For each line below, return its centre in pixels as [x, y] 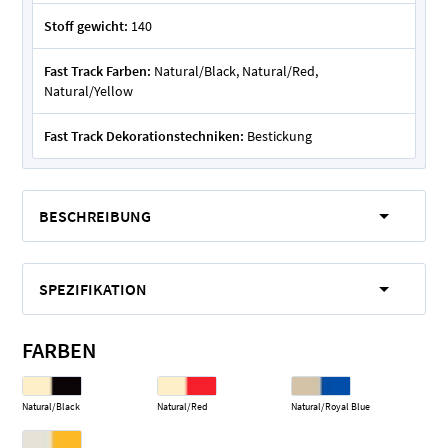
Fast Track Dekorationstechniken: [144, 136]
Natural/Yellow [88, 91]
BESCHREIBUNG [95, 216]
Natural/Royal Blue [331, 406]
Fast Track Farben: [97, 71]
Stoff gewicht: [86, 26]
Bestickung [279, 136]
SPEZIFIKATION [93, 289]
